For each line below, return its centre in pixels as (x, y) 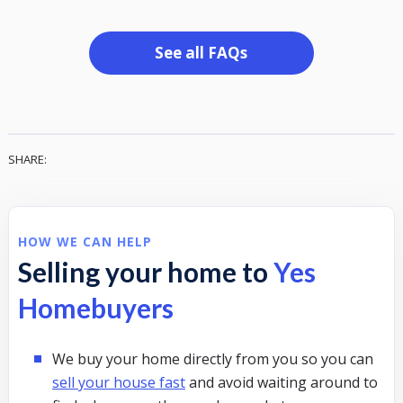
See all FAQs (201, 52)
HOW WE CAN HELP (85, 241)
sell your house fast (118, 382)
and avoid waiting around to (281, 382)
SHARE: (27, 159)
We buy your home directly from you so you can (212, 358)
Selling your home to (145, 271)
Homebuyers (95, 307)
